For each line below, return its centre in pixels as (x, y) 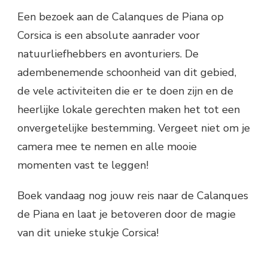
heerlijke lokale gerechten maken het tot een (129, 109)
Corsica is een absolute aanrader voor (109, 35)
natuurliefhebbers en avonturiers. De (108, 54)
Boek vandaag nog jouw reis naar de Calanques (133, 195)
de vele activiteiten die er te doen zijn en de (125, 91)
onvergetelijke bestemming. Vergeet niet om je (134, 128)
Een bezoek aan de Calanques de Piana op (121, 16)
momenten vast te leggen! (83, 165)
